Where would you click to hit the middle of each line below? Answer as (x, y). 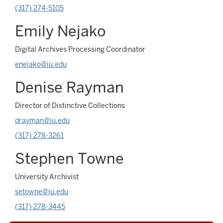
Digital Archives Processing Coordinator (80, 49)
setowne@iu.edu (42, 192)
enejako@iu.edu (41, 64)
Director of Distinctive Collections (70, 106)
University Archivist (47, 177)
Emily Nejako (60, 31)
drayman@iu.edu (42, 120)
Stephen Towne (69, 159)
